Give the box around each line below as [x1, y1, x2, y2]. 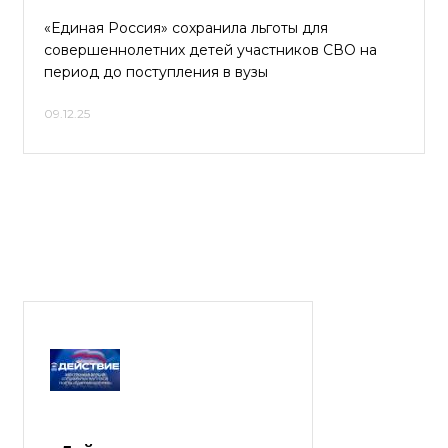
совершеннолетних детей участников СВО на [44, 41, 377, 59]
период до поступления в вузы [44, 63, 268, 81]
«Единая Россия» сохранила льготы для [44, 19, 328, 37]
